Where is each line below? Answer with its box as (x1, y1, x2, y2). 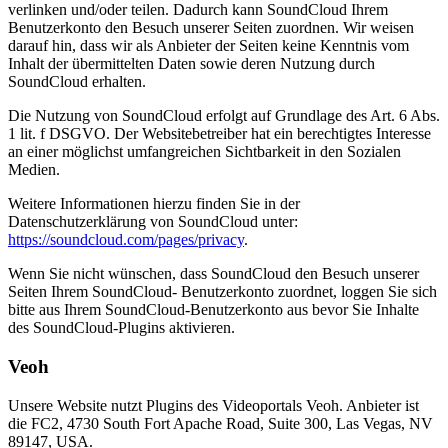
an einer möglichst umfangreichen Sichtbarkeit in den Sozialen (8, 143, 401, 161)
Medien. (8, 161, 60, 179)
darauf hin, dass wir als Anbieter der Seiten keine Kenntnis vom (8, 37, 409, 55)
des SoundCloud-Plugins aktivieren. (8, 319, 235, 337)
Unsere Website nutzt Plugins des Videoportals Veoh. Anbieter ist (8, 396, 419, 414)
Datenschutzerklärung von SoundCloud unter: (8, 213, 298, 231)
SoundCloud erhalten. (8, 73, 146, 91)
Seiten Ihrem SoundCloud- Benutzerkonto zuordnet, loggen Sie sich (8, 283, 437, 301)
